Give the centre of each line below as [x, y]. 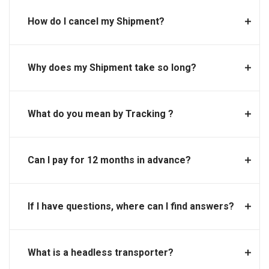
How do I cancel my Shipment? [96, 21]
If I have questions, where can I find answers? [131, 206]
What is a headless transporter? [101, 252]
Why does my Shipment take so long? [112, 68]
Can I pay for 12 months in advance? [109, 160]
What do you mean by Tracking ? [101, 114]
